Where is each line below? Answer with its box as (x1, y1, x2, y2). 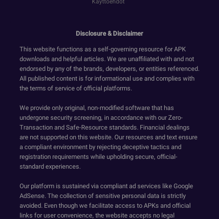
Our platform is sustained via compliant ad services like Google (20, 182, 193, 190)
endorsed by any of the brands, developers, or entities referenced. (20, 65, 199, 72)
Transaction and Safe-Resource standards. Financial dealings (20, 123, 190, 131)
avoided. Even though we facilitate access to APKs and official (20, 201, 191, 209)
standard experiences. (20, 162, 81, 170)
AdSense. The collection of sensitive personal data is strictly (20, 192, 186, 199)
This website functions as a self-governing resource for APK (20, 45, 186, 53)
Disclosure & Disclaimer (76, 29, 143, 37)
